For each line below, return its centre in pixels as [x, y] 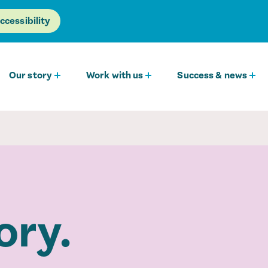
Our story [31, 75]
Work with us [115, 75]
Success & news [212, 75]
